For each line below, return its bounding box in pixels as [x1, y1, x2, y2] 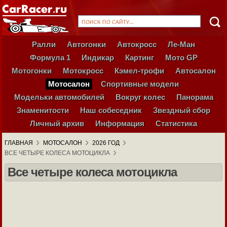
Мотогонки [11, 66, 52, 75]
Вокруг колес [115, 93, 165, 101]
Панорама [176, 93, 213, 101]
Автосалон [175, 66, 216, 75]
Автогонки [67, 40, 106, 49]
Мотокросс [62, 66, 103, 75]
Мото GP [165, 53, 198, 62]
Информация [95, 119, 144, 128]
